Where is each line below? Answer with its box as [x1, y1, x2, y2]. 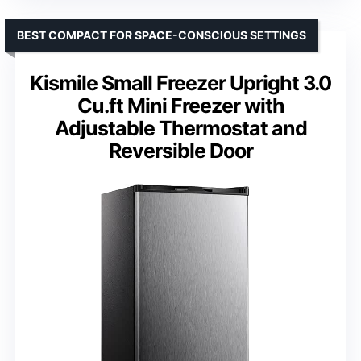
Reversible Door [108, 139, 253, 164]
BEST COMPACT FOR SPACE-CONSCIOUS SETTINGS [17, 28, 306, 43]
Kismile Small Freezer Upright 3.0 [30, 71, 331, 96]
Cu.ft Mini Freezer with [77, 93, 284, 118]
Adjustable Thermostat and [54, 116, 307, 141]
